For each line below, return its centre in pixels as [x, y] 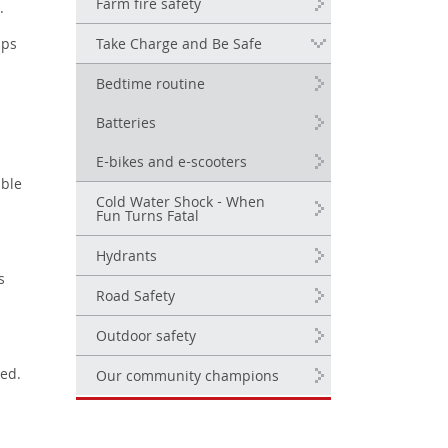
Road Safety [135, 298]
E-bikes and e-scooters [171, 164]
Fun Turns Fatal [147, 218]
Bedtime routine [150, 86]
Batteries [126, 125]
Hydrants [126, 258]
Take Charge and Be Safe [179, 46]
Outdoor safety [146, 338]
